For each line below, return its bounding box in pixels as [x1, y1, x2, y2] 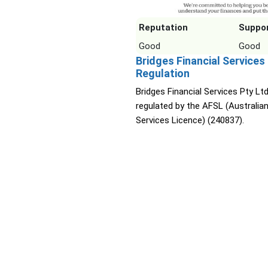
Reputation [139, 22, 188, 33]
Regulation [136, 67, 190, 80]
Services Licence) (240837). [136, 115, 244, 126]
